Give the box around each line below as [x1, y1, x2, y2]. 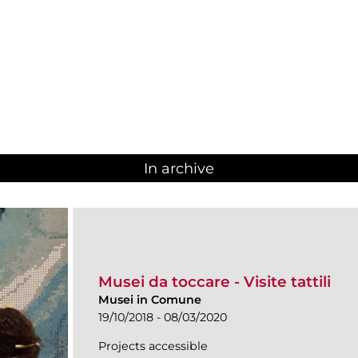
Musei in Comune [98, 292, 201, 307]
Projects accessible [98, 338, 208, 353]
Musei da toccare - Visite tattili [98, 272, 331, 291]
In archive [144, 160, 214, 178]
